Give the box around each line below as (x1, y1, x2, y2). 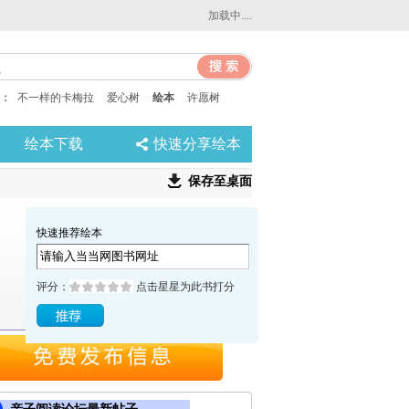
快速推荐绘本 (37, 226, 102, 239)
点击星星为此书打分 (136, 280, 235, 293)
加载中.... (208, 9, 252, 22)
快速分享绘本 (153, 136, 241, 152)
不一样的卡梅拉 (17, 91, 94, 104)
